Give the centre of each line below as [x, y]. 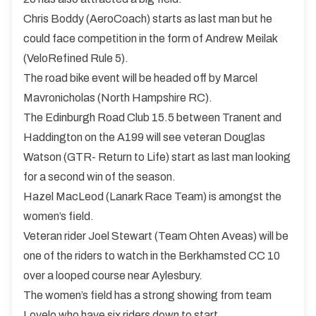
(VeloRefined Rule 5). [76, 58]
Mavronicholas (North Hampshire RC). [118, 97]
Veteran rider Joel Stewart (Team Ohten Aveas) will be [156, 236]
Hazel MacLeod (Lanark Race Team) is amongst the [152, 196]
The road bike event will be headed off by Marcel [140, 78]
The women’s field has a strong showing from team [147, 295]
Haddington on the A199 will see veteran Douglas [144, 137]
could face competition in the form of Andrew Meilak [150, 38]
